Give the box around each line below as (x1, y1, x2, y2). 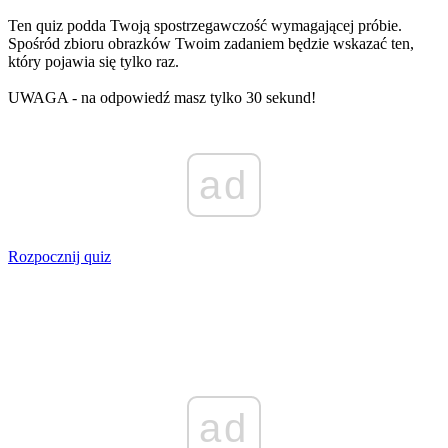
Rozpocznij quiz (8, 247, 111, 265)
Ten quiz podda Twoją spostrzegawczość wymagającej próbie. (8, 16, 402, 34)
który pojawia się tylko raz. (8, 52, 179, 70)
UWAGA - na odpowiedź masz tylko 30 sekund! (8, 88, 316, 106)
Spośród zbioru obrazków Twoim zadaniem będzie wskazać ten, (8, 34, 414, 52)
